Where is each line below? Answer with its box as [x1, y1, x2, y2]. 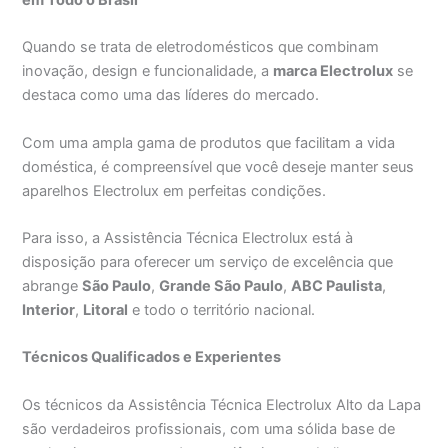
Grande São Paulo [159, 276, 284, 295]
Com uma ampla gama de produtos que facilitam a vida [22, 133, 396, 152]
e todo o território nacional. [128, 300, 316, 319]
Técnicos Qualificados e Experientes [22, 348, 282, 367]
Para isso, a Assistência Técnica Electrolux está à [22, 228, 354, 247]
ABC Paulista [291, 276, 383, 295]
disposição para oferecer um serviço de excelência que [22, 252, 394, 271]
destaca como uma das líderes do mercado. [22, 86, 320, 105]
